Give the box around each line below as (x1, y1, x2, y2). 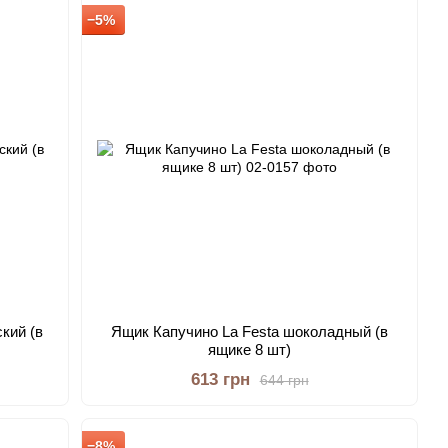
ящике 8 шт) (208, 341, 292, 358)
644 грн (259, 371, 309, 388)
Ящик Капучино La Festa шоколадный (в (111, 323, 389, 340)
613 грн (190, 370, 250, 389)
